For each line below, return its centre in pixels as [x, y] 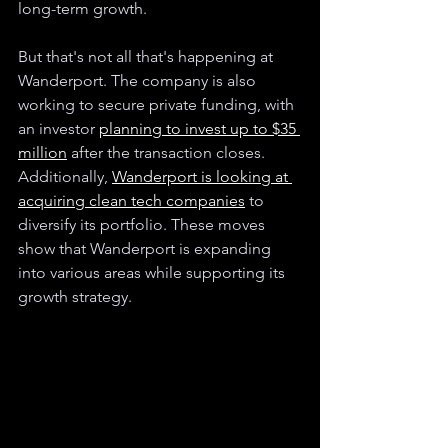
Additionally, [65, 177]
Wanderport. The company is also [139, 81]
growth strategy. [75, 297]
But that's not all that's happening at [147, 57]
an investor [58, 129]
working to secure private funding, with [158, 105]
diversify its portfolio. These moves [143, 225]
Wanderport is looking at [202, 177]
